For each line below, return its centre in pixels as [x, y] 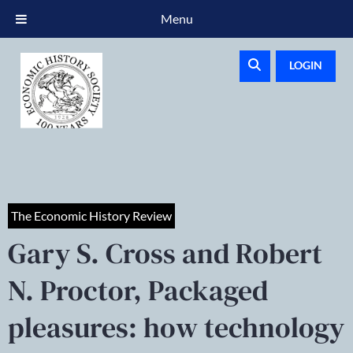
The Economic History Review [91, 216]
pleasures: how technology [176, 327]
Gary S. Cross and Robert [165, 253]
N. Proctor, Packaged [138, 290]
